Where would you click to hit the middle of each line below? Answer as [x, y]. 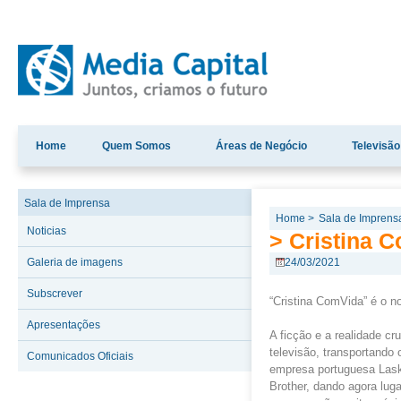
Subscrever [55, 294]
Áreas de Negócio [261, 146]
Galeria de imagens [75, 262]
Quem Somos [137, 146]
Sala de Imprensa [67, 203]
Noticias [47, 231]
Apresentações [64, 325]
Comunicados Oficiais [80, 356]
